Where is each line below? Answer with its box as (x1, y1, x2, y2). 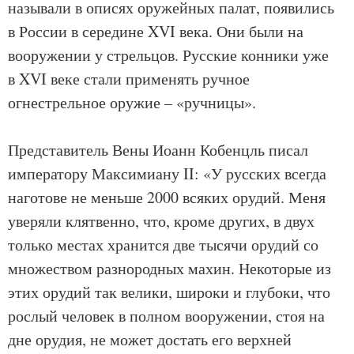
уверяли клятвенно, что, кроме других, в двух (8, 210, 314, 232)
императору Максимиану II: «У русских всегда (8, 163, 326, 184)
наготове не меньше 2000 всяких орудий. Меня (8, 186, 326, 208)
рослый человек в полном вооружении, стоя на (8, 305, 325, 326)
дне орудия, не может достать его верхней (8, 329, 292, 350)
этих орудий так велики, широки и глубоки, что (8, 281, 330, 303)
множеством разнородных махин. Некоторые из (8, 258, 331, 279)
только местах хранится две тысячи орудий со (8, 234, 318, 255)
